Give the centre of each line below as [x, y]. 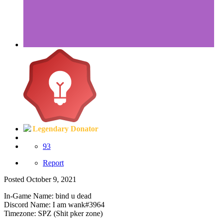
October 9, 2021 [51, 179]
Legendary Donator [65, 128]
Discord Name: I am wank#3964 [54, 204]
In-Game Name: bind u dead [48, 196]
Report [53, 163]
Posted [15, 179]
